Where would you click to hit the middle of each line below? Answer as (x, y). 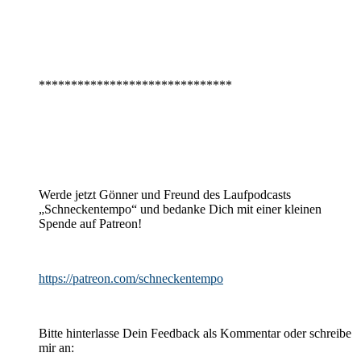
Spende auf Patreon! (90, 223)
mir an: (56, 347)
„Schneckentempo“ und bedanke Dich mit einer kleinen (180, 209)
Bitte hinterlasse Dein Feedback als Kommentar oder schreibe (195, 333)
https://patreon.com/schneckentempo (131, 278)
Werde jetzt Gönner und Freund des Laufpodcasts (165, 194)
